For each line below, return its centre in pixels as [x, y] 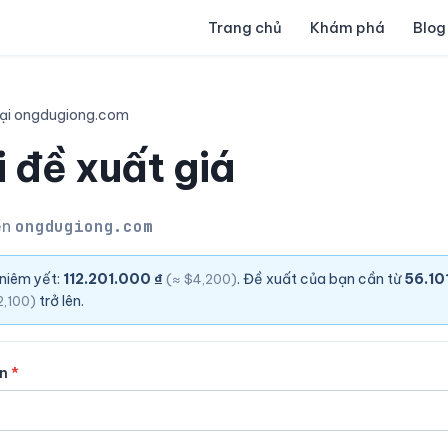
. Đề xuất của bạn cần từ [320, 279]
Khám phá [347, 27]
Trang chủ [245, 27]
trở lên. [60, 301]
